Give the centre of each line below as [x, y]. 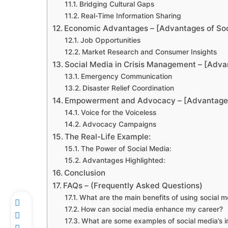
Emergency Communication [126, 77]
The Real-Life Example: [108, 137]
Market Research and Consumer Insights [149, 52]
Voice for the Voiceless [118, 113]
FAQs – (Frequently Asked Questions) [133, 186]
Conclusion [85, 173]
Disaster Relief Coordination [128, 88]
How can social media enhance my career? [152, 209]
